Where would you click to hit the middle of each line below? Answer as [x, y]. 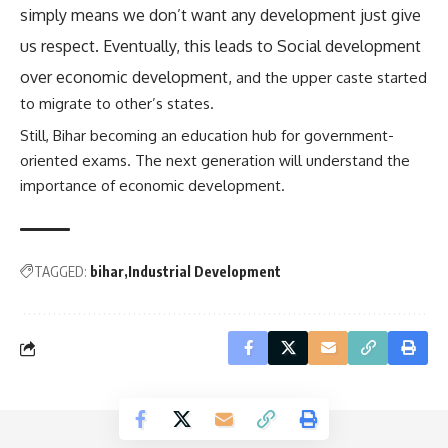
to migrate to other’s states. [117, 103]
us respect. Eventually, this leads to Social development [220, 45]
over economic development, [126, 76]
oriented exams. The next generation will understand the [215, 161]
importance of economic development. [152, 186]
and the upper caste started [329, 77]
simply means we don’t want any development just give [220, 14]
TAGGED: [60, 272]
